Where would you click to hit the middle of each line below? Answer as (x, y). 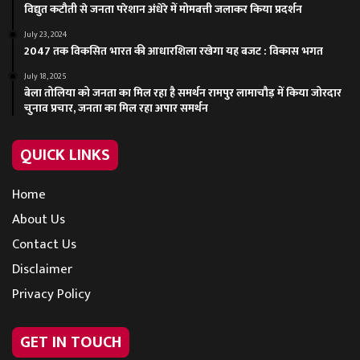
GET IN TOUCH (71, 342)
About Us (39, 219)
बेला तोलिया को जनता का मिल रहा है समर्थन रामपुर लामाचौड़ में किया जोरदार (183, 92)
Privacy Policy (51, 294)
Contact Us (44, 244)
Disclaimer (42, 269)
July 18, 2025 (45, 76)
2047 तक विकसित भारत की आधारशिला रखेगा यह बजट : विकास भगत (174, 51)
